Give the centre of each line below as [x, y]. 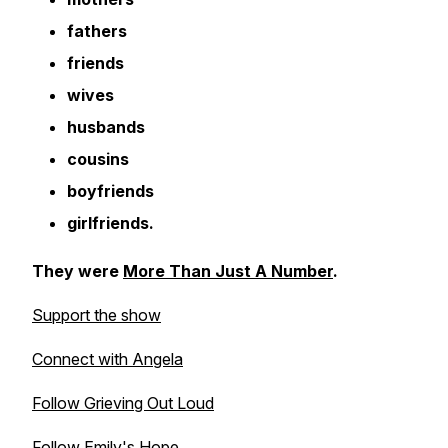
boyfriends [110, 191]
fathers [97, 31]
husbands [106, 127]
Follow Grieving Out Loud [123, 403]
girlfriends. [110, 223]
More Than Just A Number [228, 271]
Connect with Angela [107, 359]
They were [77, 271]
